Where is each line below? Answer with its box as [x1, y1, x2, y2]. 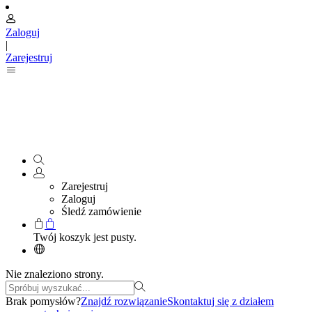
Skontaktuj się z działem [167, 295, 274, 308]
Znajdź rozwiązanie [81, 295, 167, 308]
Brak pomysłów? [6, 295, 81, 308]
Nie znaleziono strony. [6, 268, 104, 281]
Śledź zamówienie [61, 205, 141, 218]
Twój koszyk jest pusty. [33, 231, 136, 244]
